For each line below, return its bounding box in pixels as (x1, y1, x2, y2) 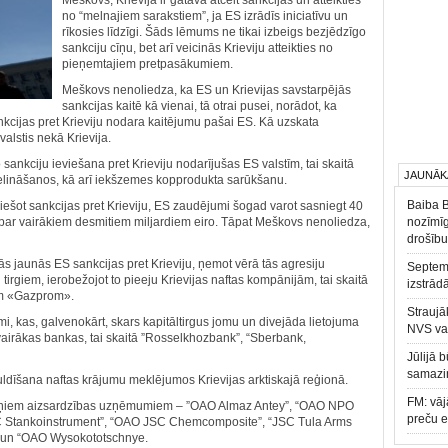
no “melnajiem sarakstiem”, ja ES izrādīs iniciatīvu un (62, 9, 348, 23)
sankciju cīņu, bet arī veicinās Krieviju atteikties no (62, 41, 333, 55)
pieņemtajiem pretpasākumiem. (62, 57, 233, 71)
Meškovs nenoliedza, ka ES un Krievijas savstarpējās (62, 83, 351, 97)
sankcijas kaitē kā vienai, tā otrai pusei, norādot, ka (62, 99, 337, 113)
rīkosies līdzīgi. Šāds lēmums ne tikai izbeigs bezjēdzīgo (62, 25, 366, 39)
